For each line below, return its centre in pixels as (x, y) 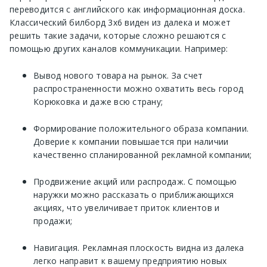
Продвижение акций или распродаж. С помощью (135, 182)
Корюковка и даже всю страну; (98, 102)
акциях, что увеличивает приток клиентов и (127, 208)
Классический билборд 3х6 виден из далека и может (120, 23)
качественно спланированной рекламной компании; (143, 155)
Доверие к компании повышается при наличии (131, 142)
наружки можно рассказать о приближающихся (134, 195)
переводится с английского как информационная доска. (127, 10)
